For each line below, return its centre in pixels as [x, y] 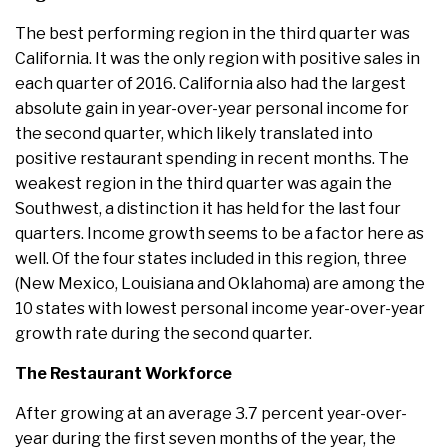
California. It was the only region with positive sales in [217, 59]
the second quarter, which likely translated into [194, 134]
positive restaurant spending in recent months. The [212, 159]
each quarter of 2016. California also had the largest [210, 84]
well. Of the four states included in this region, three [211, 259]
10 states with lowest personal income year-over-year [220, 309]
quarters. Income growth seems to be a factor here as [219, 234]
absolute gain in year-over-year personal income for [212, 109]
